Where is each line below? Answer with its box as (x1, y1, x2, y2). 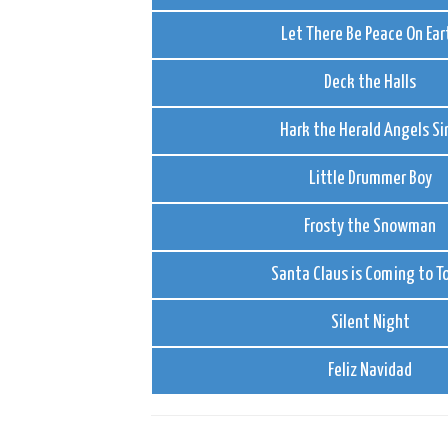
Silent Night (330, 313, 410, 332)
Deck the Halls (324, 73, 417, 92)
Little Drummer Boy (308, 169, 432, 188)
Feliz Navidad (328, 361, 413, 380)
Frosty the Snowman (304, 217, 437, 236)
